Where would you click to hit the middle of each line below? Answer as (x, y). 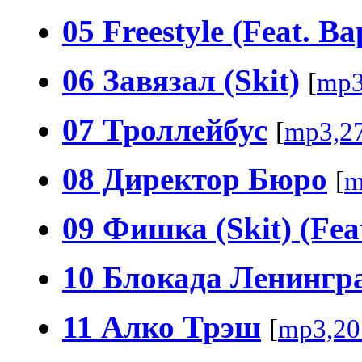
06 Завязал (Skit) (181, 80)
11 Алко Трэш (162, 326)
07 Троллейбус (165, 129)
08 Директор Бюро (195, 179)
